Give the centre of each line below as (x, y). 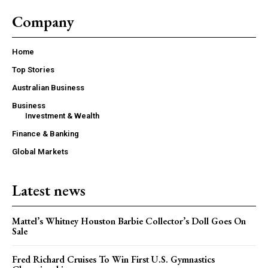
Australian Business (48, 88)
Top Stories (33, 70)
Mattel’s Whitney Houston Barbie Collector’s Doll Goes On (129, 221)
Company (43, 22)
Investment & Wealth (62, 116)
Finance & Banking (45, 134)
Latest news (49, 191)
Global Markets (40, 152)
